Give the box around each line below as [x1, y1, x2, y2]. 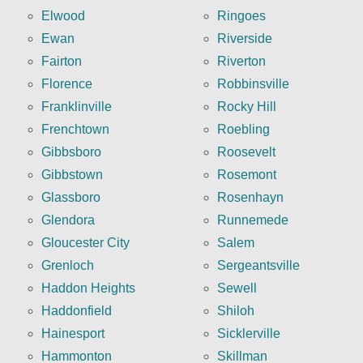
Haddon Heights [41, 281, 135, 296]
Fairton [41, 54, 82, 69]
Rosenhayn [217, 190, 284, 205]
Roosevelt [217, 145, 275, 160]
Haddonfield [41, 304, 112, 318]
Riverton [217, 54, 266, 69]
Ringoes [217, 9, 266, 23]
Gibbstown [41, 168, 103, 182]
